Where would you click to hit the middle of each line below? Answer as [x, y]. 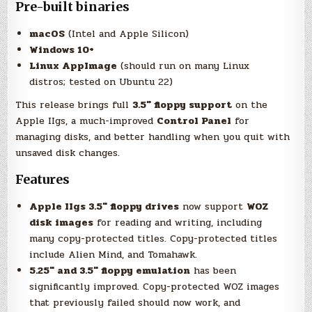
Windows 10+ [62, 50]
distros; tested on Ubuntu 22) [101, 82]
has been [213, 271]
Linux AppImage [73, 66]
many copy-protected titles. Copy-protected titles [154, 239]
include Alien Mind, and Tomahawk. [114, 255]
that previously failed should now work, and [135, 303]
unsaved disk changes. [68, 153]
